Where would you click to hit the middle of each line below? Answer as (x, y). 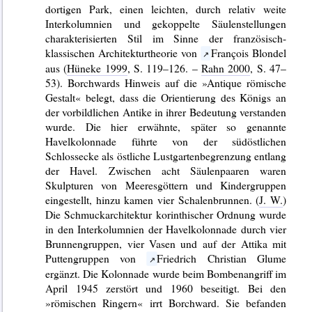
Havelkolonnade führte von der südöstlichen (166, 141)
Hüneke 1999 (97, 68)
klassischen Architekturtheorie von (123, 52)
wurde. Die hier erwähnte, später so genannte (166, 126)
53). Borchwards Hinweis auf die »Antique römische (166, 82)
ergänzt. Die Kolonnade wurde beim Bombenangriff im (166, 273)
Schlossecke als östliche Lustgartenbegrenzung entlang (166, 155)
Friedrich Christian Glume (222, 258)
